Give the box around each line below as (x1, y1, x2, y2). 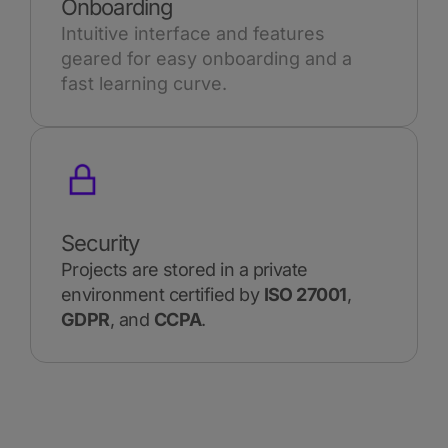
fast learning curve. (61, 73, 227, 95)
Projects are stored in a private (61, 259, 308, 281)
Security (61, 230, 139, 257)
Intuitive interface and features (61, 23, 325, 45)
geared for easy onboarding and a (61, 48, 352, 70)
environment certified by (61, 284, 264, 306)
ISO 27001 (263, 284, 347, 306)
